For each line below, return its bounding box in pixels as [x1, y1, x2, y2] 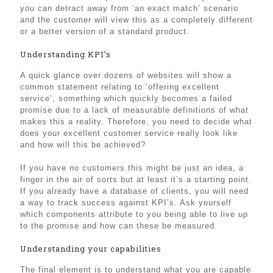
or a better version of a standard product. [20, 26, 190, 36]
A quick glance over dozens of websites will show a [20, 70, 232, 80]
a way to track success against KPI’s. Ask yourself [20, 197, 232, 207]
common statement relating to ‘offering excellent [20, 82, 219, 91]
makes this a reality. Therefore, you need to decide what [20, 116, 252, 126]
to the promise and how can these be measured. [20, 221, 218, 230]
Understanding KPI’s [20, 48, 111, 60]
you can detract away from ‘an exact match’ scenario [20, 3, 238, 13]
